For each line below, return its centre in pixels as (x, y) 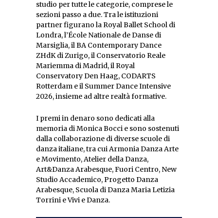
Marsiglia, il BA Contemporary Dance (99, 45)
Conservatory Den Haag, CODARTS (96, 76)
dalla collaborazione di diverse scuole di (103, 138)
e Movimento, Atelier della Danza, (92, 159)
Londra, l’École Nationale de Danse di (99, 35)
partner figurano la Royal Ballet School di (106, 25)
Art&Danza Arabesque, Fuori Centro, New (106, 169)
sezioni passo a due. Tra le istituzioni (97, 14)
